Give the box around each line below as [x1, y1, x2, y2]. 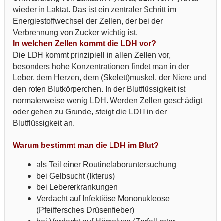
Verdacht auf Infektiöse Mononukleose [37, 194, 170, 203]
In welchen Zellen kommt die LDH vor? [13, 39, 156, 48]
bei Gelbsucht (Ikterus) [37, 172, 115, 180]
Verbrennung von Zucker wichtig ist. [13, 28, 138, 37]
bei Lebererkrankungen [37, 183, 118, 191]
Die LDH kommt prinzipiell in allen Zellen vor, [13, 51, 171, 59]
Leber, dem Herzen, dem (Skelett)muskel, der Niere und [13, 74, 207, 82]
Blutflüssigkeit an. [13, 119, 74, 127]
